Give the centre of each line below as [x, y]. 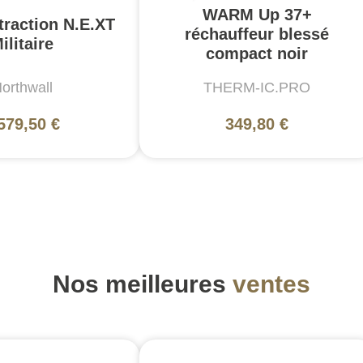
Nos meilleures [143, 284]
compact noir [257, 53]
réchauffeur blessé [257, 34]
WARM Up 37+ [257, 14]
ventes [271, 284]
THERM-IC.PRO [257, 87]
